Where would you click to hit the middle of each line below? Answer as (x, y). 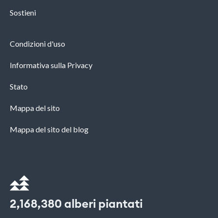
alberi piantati (102, 205)
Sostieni (23, 13)
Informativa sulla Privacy (51, 65)
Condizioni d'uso (37, 44)
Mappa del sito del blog (49, 129)
